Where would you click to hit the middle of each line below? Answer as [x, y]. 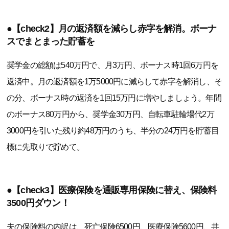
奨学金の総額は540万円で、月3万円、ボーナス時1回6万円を [113, 65]
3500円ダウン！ [38, 203]
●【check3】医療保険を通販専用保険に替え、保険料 [112, 190]
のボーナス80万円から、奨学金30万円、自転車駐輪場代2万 [110, 114]
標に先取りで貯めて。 [45, 147]
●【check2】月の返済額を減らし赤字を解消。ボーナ [112, 28]
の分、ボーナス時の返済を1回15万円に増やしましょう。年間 [114, 98]
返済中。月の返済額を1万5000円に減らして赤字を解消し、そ [114, 81]
